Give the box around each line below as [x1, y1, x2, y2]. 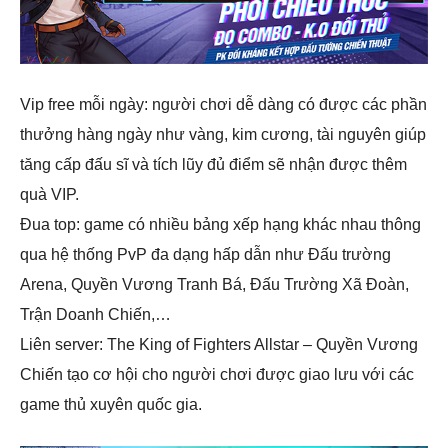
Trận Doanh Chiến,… [20, 306, 171, 323]
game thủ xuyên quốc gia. [20, 396, 202, 413]
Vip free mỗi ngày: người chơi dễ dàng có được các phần [20, 96, 427, 113]
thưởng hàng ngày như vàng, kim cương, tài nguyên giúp [20, 126, 426, 143]
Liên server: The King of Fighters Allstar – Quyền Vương [20, 336, 418, 353]
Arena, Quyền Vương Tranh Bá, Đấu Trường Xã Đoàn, [20, 276, 409, 293]
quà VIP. [20, 186, 79, 203]
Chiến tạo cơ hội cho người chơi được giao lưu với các [20, 366, 414, 383]
